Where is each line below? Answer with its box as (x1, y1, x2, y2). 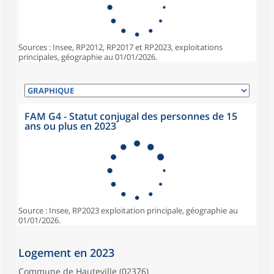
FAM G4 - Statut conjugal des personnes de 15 (24, 109, 237, 123)
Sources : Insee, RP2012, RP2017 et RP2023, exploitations (18, 42, 223, 53)
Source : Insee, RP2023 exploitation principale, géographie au (18, 205, 238, 216)
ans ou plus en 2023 (24, 119, 116, 133)
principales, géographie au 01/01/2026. (18, 51, 157, 62)
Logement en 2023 (18, 245, 114, 260)
